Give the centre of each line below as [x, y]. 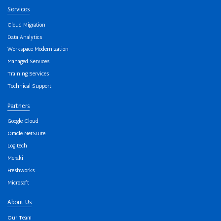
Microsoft [18, 183]
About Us [19, 203]
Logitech [17, 147]
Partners [18, 107]
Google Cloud [23, 122]
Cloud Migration [26, 25]
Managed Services [28, 62]
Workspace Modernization [38, 50]
